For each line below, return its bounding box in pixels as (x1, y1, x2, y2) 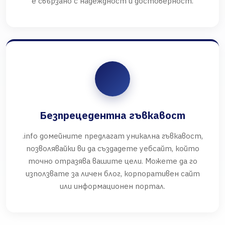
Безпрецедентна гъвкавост (40, 108, 185, 123)
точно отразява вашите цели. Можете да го (28, 156, 197, 166)
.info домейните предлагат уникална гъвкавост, (22, 131, 203, 141)
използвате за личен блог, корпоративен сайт (25, 168, 200, 179)
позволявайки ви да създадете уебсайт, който (26, 143, 199, 154)
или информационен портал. (60, 181, 165, 191)
